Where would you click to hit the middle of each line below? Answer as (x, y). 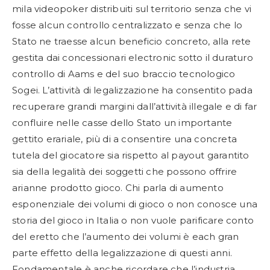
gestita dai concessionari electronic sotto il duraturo (133, 58)
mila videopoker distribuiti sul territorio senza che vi (132, 9)
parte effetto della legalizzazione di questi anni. (122, 253)
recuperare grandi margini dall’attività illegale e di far (135, 106)
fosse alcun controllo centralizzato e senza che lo (127, 25)
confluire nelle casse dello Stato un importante (122, 123)
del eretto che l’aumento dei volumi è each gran (126, 237)
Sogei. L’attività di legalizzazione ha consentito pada (132, 90)
